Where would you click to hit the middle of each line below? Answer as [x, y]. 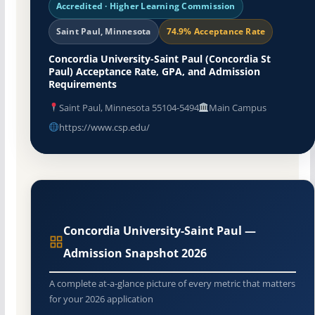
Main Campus [238, 107]
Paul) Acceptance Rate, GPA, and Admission [154, 71]
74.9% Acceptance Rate [216, 31]
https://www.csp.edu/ [104, 127]
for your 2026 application [101, 298]
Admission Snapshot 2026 [135, 253]
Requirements [82, 84]
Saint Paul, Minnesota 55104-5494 [129, 107]
